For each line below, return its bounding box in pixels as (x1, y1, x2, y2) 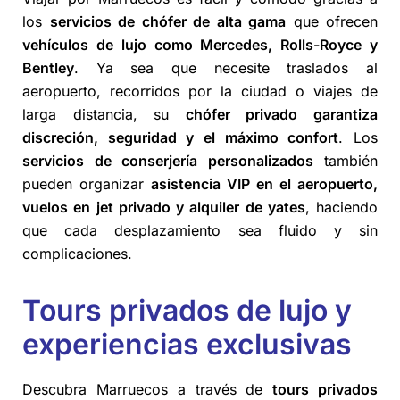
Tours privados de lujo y (22, 293, 352, 329)
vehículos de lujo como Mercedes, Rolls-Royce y (22, 36, 378, 54)
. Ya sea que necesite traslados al (74, 59, 378, 78)
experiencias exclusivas (22, 327, 352, 362)
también (312, 152, 378, 171)
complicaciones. (22, 245, 132, 263)
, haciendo (304, 198, 378, 217)
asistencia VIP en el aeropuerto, (151, 175, 378, 194)
